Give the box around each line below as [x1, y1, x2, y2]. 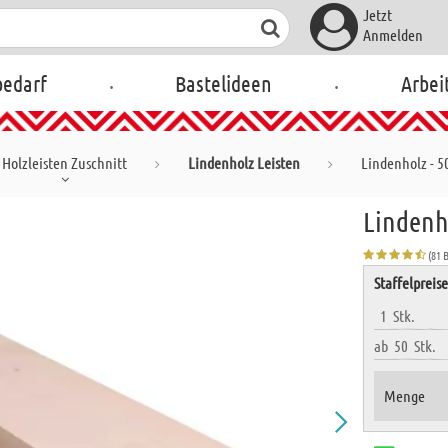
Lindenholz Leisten [188, 153, 300, 172]
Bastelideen [175, 70, 273, 96]
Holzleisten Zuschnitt [2, 153, 127, 172]
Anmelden [362, 25, 423, 44]
